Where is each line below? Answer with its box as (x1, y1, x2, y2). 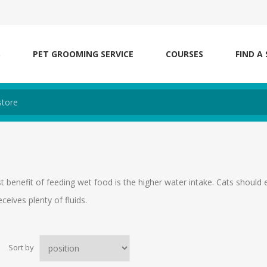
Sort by (8, 242, 34, 253)
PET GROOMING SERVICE (33, 48, 133, 60)
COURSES (166, 48, 203, 60)
